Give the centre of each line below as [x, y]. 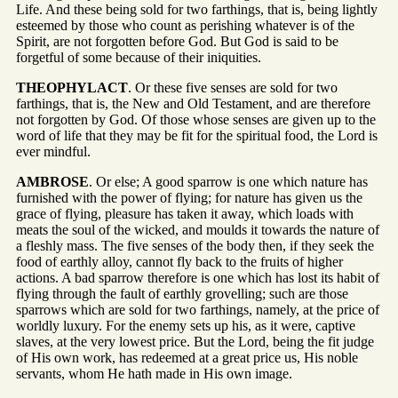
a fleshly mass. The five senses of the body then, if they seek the [195, 245]
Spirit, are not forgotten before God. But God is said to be [177, 41]
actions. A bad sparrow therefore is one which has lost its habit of [198, 277]
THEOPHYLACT [72, 87]
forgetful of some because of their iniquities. [139, 57]
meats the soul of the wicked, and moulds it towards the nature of [198, 229]
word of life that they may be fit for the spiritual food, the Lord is [197, 135]
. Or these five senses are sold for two [233, 87]
